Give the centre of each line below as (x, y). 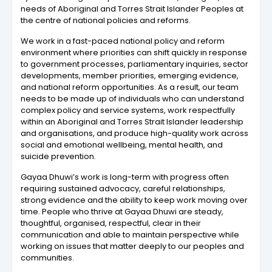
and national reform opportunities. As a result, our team (130, 87)
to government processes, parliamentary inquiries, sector (134, 64)
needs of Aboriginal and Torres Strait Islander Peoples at (132, 8)
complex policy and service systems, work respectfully (128, 110)
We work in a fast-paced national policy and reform (123, 41)
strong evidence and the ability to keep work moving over (134, 200)
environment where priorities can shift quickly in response (134, 52)
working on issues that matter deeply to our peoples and (132, 246)
